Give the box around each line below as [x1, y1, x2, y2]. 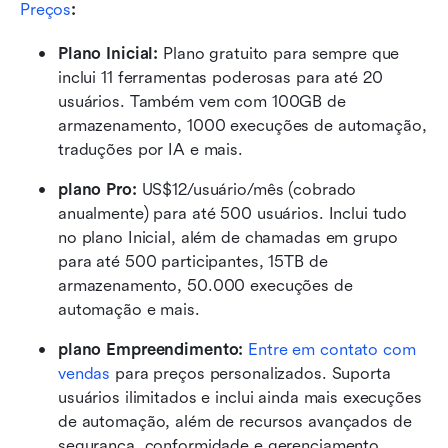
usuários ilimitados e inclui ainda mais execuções [58, 387, 422, 407]
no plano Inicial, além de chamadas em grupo [58, 227, 398, 247]
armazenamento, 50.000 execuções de [58, 275, 353, 295]
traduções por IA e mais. [58, 139, 243, 159]
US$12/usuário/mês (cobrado [141, 179, 357, 199]
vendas [58, 363, 111, 383]
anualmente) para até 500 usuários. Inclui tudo [58, 203, 408, 223]
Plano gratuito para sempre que [163, 43, 400, 63]
